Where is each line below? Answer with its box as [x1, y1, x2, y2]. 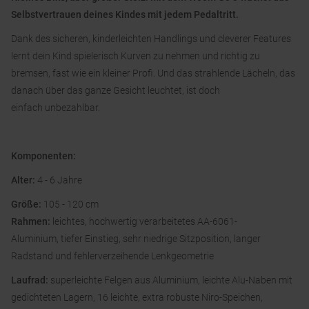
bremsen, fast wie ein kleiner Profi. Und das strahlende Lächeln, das [11, 68, 295, 79]
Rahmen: [11, 216, 52, 228]
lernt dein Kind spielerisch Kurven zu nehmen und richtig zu [11, 50, 260, 62]
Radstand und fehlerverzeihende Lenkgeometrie [11, 250, 214, 262]
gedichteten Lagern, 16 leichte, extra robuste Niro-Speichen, [11, 292, 263, 303]
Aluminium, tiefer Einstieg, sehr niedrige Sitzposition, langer [11, 233, 261, 245]
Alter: [11, 175, 35, 186]
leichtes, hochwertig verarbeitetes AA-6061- [52, 216, 237, 228]
